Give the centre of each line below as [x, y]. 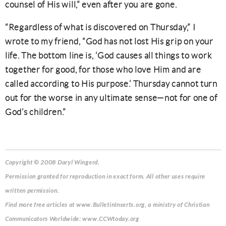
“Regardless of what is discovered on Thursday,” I [100, 27]
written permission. [32, 191]
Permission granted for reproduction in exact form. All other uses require [105, 177]
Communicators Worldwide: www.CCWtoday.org [72, 219]
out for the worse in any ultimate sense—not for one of [111, 98]
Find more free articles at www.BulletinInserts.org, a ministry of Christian [107, 205]
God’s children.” [36, 112]
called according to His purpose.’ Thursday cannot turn [111, 84]
